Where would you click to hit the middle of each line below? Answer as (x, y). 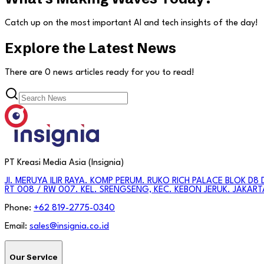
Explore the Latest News (90, 48)
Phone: (19, 208)
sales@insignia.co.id (69, 226)
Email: (17, 226)
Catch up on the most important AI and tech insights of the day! (131, 23)
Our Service (34, 257)
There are (25, 72)
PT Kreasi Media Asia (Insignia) (64, 163)
